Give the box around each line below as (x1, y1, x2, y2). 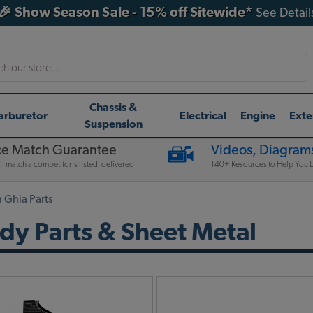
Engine (240, 110, 276, 122)
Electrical (180, 110, 227, 122)
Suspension (84, 118, 143, 130)
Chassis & (89, 101, 138, 113)
